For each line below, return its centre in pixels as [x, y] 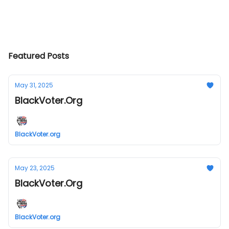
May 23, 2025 [35, 168]
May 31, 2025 [34, 85]
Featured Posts [39, 56]
